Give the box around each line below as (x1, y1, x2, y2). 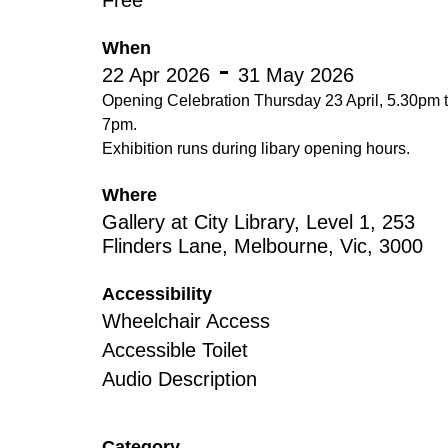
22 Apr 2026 (102, 64, 210, 86)
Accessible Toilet (102, 339, 248, 361)
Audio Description (102, 368, 257, 390)
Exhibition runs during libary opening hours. (102, 140, 410, 157)
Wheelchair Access (102, 310, 270, 332)
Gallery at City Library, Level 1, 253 (102, 211, 415, 233)
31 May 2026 (238, 64, 354, 86)
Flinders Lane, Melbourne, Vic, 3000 (102, 235, 423, 257)
